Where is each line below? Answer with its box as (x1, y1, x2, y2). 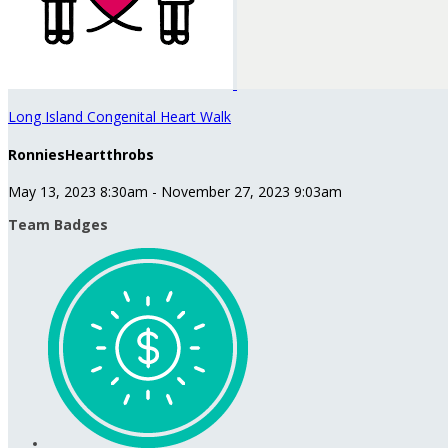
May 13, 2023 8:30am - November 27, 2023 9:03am (8, 182, 342, 202)
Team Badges (8, 215, 108, 235)
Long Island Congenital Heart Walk (8, 107, 231, 126)
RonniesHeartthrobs (8, 144, 154, 164)
